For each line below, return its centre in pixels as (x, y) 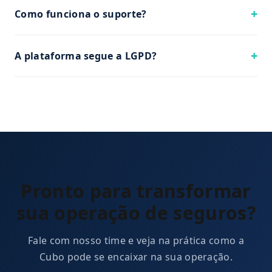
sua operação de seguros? (136, 213)
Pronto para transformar (136, 191)
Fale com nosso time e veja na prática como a (136, 240)
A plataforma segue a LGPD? (86, 56)
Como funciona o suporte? (81, 14)
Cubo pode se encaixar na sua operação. (136, 257)
